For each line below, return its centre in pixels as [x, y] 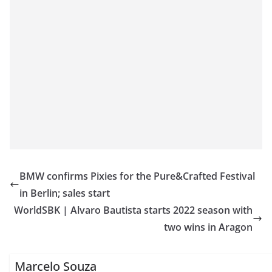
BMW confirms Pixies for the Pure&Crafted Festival [137, 176]
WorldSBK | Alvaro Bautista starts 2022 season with [133, 210]
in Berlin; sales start [65, 193]
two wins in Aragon [208, 227]
